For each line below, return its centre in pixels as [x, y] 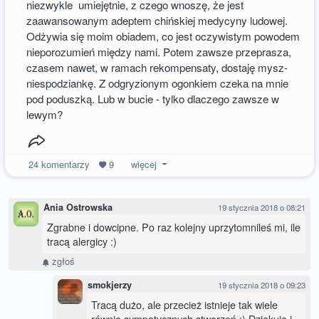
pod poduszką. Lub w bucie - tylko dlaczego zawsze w [153, 98]
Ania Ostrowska [78, 208]
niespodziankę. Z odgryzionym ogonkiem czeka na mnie [158, 83]
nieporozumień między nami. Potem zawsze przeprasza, [159, 51]
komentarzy [65, 164]
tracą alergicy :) [82, 241]
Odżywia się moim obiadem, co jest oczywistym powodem [163, 36]
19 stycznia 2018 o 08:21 [262, 208]
